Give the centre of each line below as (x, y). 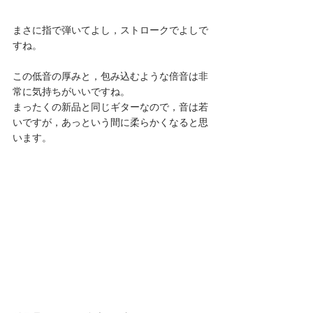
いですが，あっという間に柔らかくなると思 (110, 122)
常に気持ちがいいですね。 (71, 92)
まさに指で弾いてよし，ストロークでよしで (110, 30)
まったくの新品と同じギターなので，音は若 (110, 107)
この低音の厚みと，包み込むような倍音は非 (110, 76)
